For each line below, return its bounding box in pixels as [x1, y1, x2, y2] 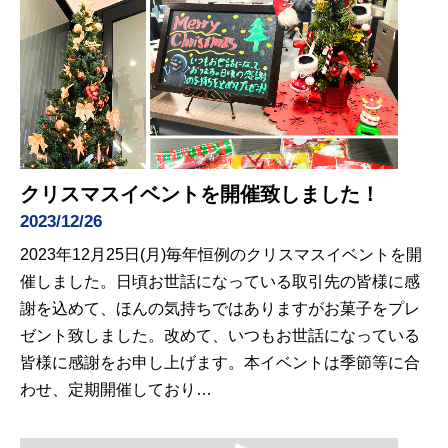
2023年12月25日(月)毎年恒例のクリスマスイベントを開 [20, 245, 422, 263]
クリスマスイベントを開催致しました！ [20, 182, 380, 205]
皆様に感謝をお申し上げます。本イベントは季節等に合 [20, 353, 420, 371]
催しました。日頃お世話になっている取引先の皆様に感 [20, 272, 420, 290]
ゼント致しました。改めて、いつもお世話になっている [20, 326, 420, 344]
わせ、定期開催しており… [20, 380, 212, 398]
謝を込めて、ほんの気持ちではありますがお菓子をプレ [20, 299, 420, 317]
